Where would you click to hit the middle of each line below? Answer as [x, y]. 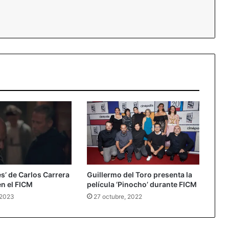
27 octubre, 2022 [118, 196]
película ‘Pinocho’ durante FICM [142, 184]
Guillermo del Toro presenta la [139, 174]
